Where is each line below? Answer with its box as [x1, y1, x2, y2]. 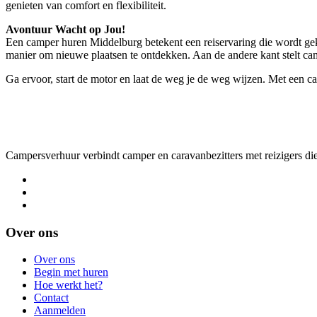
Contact [34, 292, 69, 304]
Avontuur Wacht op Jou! [6, 23, 125, 35]
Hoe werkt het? [34, 279, 103, 292]
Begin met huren [34, 266, 108, 279]
